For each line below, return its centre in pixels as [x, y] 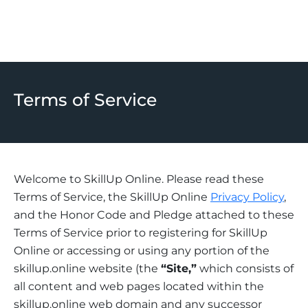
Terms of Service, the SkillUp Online [112, 197]
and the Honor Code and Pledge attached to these [154, 214]
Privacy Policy [247, 197]
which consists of [245, 268]
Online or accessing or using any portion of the [142, 250]
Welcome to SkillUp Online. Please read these [139, 179]
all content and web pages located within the [139, 286]
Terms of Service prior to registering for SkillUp [141, 232]
